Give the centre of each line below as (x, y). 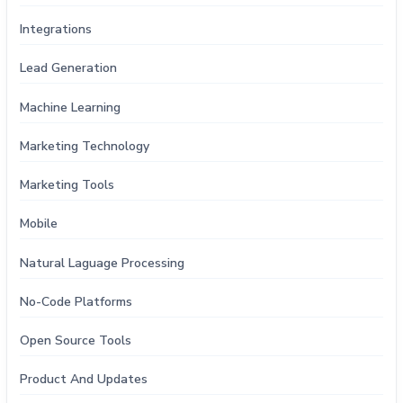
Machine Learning (71, 107)
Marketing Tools (67, 185)
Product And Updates (84, 380)
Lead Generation (69, 68)
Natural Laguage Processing (103, 263)
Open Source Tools (76, 341)
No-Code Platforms (76, 301)
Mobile (39, 224)
